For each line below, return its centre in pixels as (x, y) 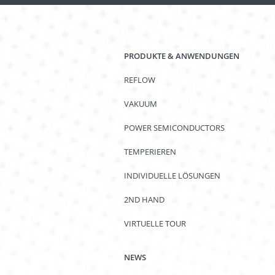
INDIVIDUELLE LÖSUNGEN (172, 175)
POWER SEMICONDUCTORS (174, 127)
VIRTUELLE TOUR (155, 223)
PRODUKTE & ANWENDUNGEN (181, 56)
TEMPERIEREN (150, 151)
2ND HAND (144, 199)
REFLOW (139, 79)
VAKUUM (140, 103)
